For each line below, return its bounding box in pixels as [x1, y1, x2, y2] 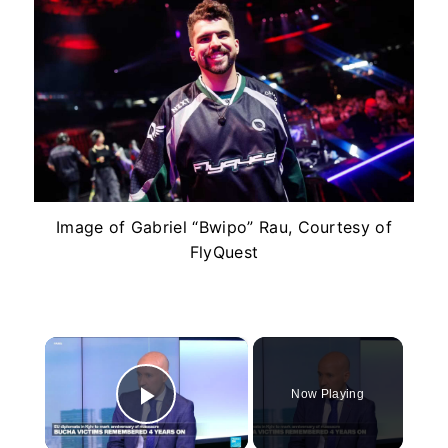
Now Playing [291, 387, 364, 402]
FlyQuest [189, 242, 259, 263]
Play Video [146, 407, 291, 441]
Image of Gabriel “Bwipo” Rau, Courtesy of [55, 217, 393, 238]
